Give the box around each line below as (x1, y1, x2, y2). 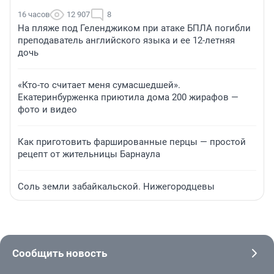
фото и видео (18, 104, 77, 116)
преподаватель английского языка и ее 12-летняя (18, 35, 235, 46)
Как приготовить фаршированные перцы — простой (18, 136, 246, 148)
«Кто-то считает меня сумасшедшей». (18, 80, 180, 91)
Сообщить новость (12, 247, 107, 260)
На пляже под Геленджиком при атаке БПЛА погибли (18, 23, 251, 34)
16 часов (18, 10, 50, 20)
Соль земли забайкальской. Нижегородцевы (18, 181, 215, 193)
